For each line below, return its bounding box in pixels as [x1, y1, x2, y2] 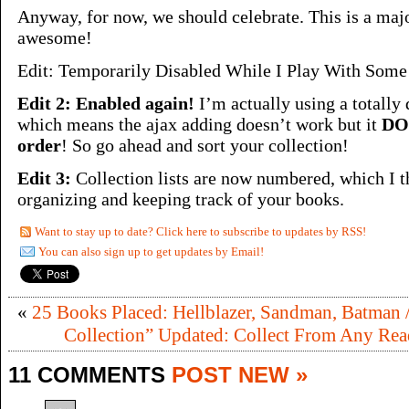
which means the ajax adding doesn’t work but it [17, 114, 382, 134]
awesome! [17, 27, 92, 47]
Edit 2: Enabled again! [17, 93, 199, 113]
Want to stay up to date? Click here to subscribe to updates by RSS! [35, 225, 366, 238]
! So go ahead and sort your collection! [61, 135, 349, 155]
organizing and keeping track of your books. [17, 189, 344, 209]
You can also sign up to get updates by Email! [38, 245, 264, 258]
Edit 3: [17, 168, 71, 188]
